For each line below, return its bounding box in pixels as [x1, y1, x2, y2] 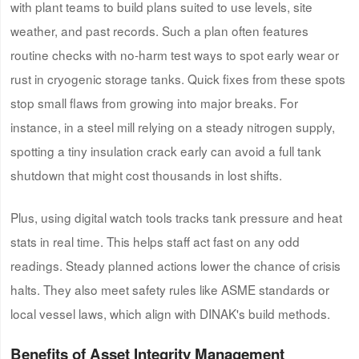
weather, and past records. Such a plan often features [10, 21, 309, 39]
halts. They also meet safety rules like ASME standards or [10, 280, 329, 298]
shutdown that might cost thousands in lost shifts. [10, 165, 282, 184]
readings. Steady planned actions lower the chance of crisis [10, 256, 341, 274]
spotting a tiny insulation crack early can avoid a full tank [10, 141, 321, 159]
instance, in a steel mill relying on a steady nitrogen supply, [10, 117, 335, 135]
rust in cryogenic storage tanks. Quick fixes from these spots [10, 69, 345, 87]
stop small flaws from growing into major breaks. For [10, 93, 298, 111]
